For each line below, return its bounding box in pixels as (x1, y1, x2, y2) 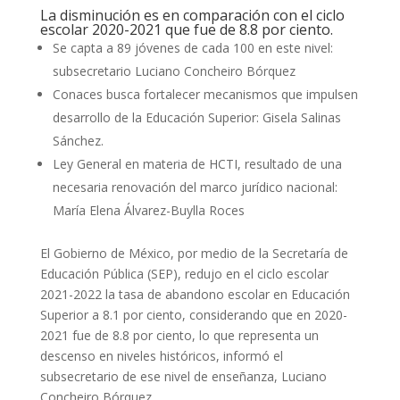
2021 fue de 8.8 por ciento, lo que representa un (39, 327, 319, 344)
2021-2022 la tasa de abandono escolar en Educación (39, 286, 350, 303)
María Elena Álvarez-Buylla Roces (52, 202, 245, 219)
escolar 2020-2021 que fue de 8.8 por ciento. (39, 20, 333, 39)
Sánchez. (52, 132, 104, 149)
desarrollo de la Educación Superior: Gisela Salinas (52, 109, 341, 126)
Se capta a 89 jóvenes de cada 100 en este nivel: (52, 39, 333, 56)
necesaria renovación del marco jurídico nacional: (52, 179, 337, 196)
